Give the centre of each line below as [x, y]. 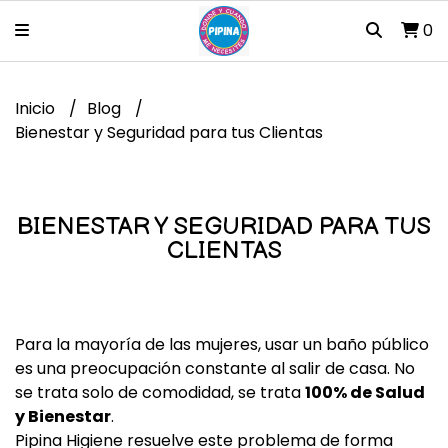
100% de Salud [365, 392]
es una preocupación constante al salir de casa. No [215, 368]
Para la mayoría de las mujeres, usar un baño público [222, 344]
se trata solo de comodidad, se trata [160, 392]
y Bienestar [63, 416]
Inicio [37, 108]
